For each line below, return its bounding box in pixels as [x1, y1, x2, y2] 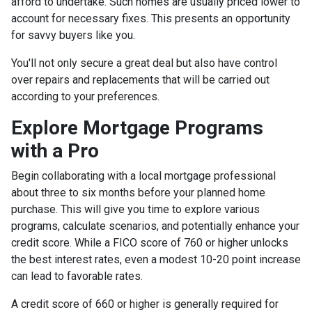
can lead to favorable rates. [11, 270, 143, 283]
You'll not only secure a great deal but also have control [11, 56, 277, 70]
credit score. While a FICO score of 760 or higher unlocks [11, 236, 288, 250]
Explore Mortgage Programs [11, 116, 263, 140]
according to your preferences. [11, 90, 159, 104]
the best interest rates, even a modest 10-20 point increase [11, 253, 301, 267]
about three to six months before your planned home [11, 186, 265, 200]
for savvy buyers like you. [11, 29, 135, 42]
